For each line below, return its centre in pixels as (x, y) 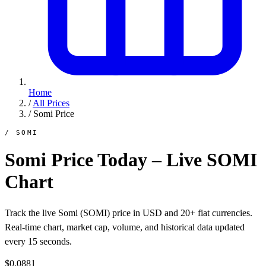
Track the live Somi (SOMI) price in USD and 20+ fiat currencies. (129, 213)
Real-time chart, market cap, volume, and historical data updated (125, 227)
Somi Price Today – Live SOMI (131, 160)
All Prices (51, 103)
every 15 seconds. (38, 241)
